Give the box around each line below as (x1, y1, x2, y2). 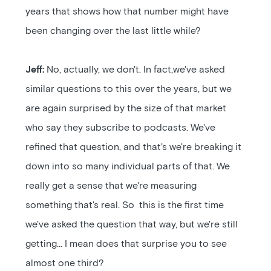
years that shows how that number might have (25, 7, 229, 16)
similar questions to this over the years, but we (25, 84, 232, 94)
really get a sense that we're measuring (25, 181, 197, 191)
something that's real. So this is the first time (25, 200, 224, 210)
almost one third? (25, 258, 105, 268)
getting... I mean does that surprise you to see (25, 239, 227, 249)
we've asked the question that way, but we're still (25, 220, 238, 229)
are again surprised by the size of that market (25, 103, 227, 113)
